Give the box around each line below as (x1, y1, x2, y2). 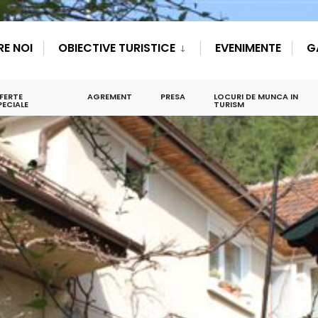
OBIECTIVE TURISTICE (58, 40, 175, 56)
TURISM (214, 99, 245, 110)
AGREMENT (87, 91, 133, 102)
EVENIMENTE (215, 40, 281, 56)
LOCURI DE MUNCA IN (214, 91, 299, 102)
